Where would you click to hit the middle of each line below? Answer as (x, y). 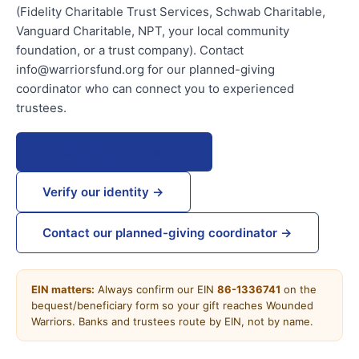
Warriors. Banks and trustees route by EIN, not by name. (172, 321)
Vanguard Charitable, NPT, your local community (153, 31)
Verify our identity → (103, 192)
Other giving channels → (114, 152)
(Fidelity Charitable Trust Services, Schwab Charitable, (171, 12)
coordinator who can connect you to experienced (155, 89)
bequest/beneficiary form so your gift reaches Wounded (172, 305)
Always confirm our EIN (156, 289)
